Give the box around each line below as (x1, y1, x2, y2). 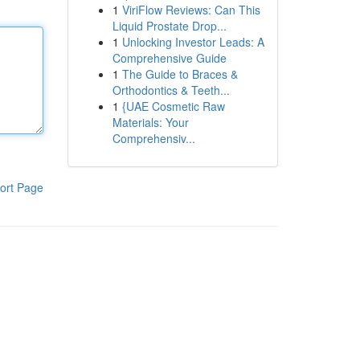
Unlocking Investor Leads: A (121, 34, 264, 50)
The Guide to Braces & (121, 66, 238, 82)
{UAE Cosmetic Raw (121, 98, 225, 114)
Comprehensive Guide (112, 50, 227, 66)
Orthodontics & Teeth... (112, 82, 230, 98)
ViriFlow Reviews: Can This (121, 2, 260, 18)
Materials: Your (112, 114, 189, 130)
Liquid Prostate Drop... (112, 18, 227, 34)
